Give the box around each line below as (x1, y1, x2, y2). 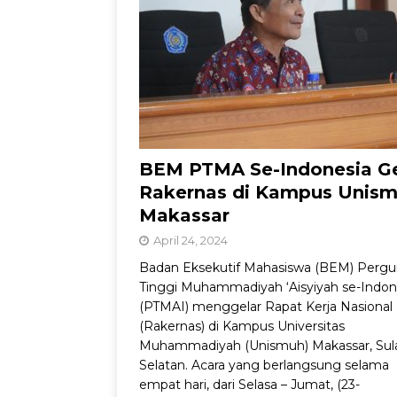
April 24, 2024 (153, 233, 228, 248)
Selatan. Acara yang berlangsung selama (139, 357, 389, 374)
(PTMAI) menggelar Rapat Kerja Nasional (139, 299, 393, 315)
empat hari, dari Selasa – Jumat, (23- (139, 377, 360, 393)
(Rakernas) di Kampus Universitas (139, 318, 345, 335)
